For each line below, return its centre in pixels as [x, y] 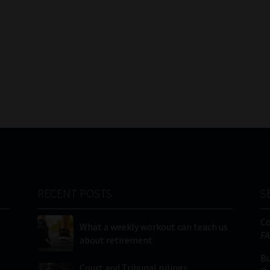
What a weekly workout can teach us [154, 227]
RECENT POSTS [75, 193]
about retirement [116, 240]
